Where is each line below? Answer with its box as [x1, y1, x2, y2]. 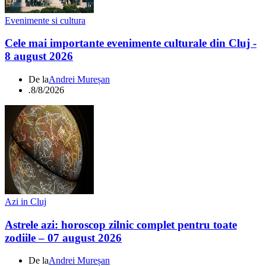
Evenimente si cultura [5, 15, 85, 26]
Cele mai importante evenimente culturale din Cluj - [5, 37, 256, 50]
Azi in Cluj [5, 196, 46, 207]
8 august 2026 [5, 50, 73, 63]
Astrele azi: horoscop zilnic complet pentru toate [5, 218, 237, 231]
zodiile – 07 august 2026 [5, 231, 122, 244]
